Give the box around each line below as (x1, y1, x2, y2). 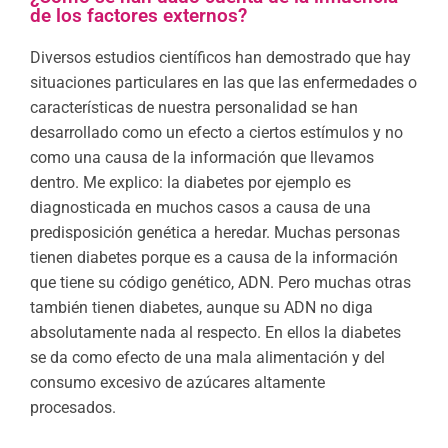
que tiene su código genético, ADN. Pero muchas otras (30, 272, 411, 292)
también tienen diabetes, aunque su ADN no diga (30, 297, 373, 317)
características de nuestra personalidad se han (30, 97, 358, 117)
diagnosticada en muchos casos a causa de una (30, 197, 371, 217)
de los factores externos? (30, 3, 247, 27)
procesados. (30, 397, 120, 417)
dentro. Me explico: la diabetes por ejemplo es (30, 172, 351, 192)
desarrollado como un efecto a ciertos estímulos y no (30, 122, 403, 142)
